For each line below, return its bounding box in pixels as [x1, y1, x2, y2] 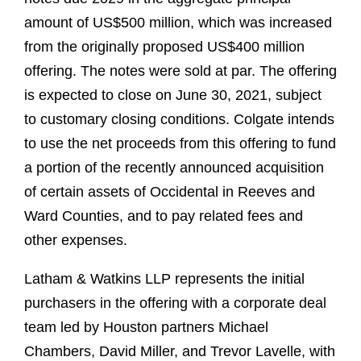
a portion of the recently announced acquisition [24, 160, 324, 176]
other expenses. [24, 232, 127, 249]
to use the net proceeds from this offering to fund [24, 135, 336, 152]
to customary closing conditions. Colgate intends [24, 111, 334, 128]
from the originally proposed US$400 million [24, 39, 305, 56]
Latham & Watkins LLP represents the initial [24, 271, 305, 288]
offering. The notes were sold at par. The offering [24, 63, 337, 80]
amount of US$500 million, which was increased [24, 15, 332, 31]
